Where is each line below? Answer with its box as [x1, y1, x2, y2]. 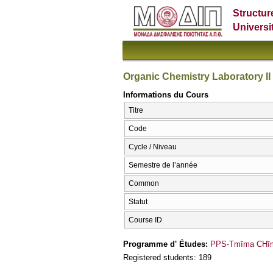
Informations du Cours [123, 90, 208, 99]
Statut [129, 197, 147, 207]
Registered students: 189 [123, 253, 211, 263]
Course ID [129, 216, 162, 225]
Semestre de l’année [129, 161, 197, 170]
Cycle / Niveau [129, 143, 177, 152]
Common [129, 179, 159, 188]
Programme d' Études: [123, 239, 210, 249]
